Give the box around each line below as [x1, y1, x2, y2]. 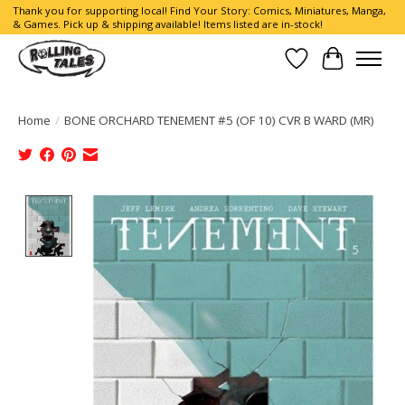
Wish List [296, 58, 358, 79]
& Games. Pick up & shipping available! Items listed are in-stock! [12, 17, 323, 32]
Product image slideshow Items [79, 194, 290, 215]
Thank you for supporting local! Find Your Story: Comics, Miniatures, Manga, [12, 4, 386, 18]
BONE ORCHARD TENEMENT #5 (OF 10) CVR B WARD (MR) [64, 111, 374, 128]
